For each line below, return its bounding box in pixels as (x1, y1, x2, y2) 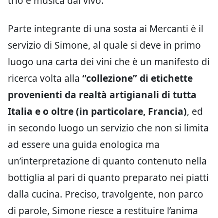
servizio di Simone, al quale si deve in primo (8, 38, 201, 52)
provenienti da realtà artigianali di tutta (8, 88, 197, 101)
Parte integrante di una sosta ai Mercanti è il (8, 22, 203, 35)
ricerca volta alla (8, 72, 82, 85)
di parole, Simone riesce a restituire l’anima (8, 204, 198, 217)
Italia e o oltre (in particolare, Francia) (8, 105, 187, 118)
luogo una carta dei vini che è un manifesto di (8, 55, 210, 68)
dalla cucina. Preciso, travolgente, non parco (8, 187, 203, 200)
